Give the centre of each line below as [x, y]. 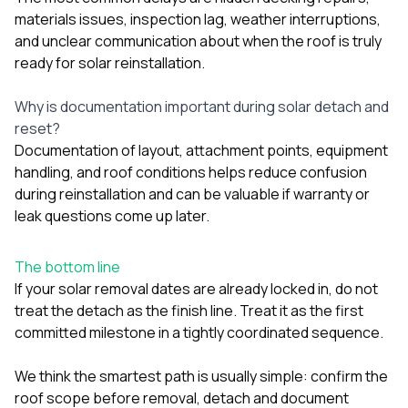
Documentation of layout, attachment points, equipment [201, 150]
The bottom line [67, 266]
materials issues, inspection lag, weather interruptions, [198, 19]
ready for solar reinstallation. [110, 62]
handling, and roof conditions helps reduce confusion [191, 172]
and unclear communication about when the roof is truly [198, 41]
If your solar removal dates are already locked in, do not [196, 288]
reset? [37, 128]
